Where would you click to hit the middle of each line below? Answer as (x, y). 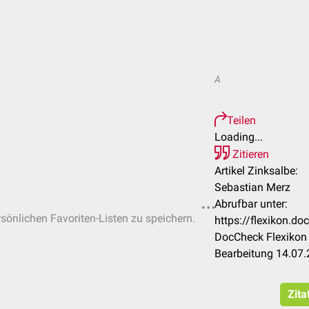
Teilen (241, 120)
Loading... (239, 137)
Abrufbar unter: (251, 204)
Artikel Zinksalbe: (256, 171)
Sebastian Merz (252, 187)
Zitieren (249, 154)
